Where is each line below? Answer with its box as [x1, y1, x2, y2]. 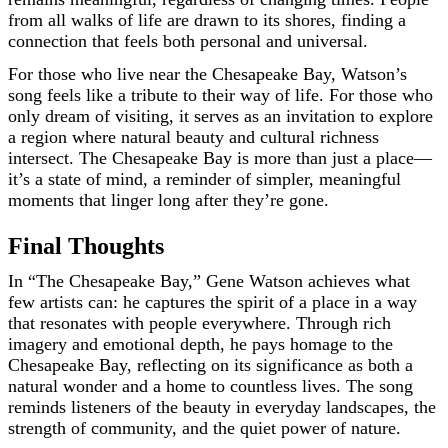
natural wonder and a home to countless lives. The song [8, 376, 413, 397]
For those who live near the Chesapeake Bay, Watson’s [8, 64, 407, 85]
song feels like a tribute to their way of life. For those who [8, 85, 433, 106]
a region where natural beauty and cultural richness [8, 127, 379, 148]
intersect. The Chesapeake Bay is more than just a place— [8, 148, 432, 169]
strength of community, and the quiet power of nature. [8, 418, 401, 439]
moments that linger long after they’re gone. [8, 190, 329, 211]
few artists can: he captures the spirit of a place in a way [8, 292, 417, 313]
